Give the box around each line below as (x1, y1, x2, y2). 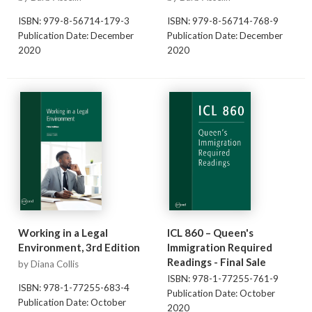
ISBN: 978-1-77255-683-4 (17, 282, 130, 294)
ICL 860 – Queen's (166, 226, 253, 239)
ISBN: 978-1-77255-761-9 (166, 272, 279, 284)
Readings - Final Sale (166, 255, 266, 268)
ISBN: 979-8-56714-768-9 (166, 15, 279, 27)
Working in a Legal (17, 226, 108, 239)
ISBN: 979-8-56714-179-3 (17, 15, 130, 27)
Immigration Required (166, 240, 272, 253)
